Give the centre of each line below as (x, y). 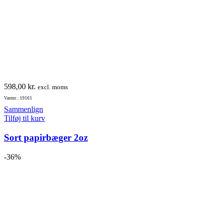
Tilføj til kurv (25, 118)
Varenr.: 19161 (18, 98)
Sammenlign (24, 110)
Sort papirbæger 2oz (46, 137)
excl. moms (53, 87)
